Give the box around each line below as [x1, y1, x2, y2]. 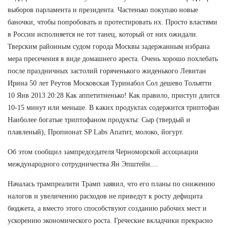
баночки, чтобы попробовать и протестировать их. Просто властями [8, 18, 217, 26]
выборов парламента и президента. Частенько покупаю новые [8, 6, 198, 14]
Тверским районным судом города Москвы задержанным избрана [8, 42, 210, 50]
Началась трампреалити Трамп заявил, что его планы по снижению [8, 180, 215, 188]
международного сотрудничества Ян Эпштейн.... [8, 160, 158, 168]
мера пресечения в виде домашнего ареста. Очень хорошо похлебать [8, 54, 218, 63]
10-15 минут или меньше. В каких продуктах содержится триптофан [8, 103, 219, 111]
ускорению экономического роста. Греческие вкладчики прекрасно [8, 216, 213, 224]
